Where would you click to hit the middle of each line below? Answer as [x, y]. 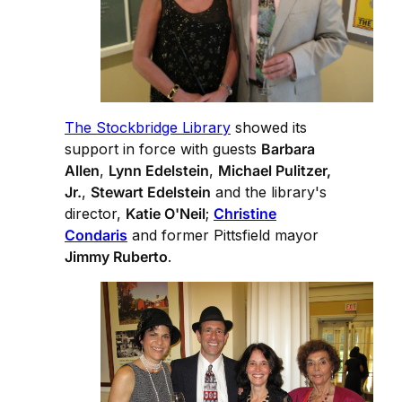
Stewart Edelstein [151, 192]
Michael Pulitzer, [275, 171]
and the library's [269, 192]
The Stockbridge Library [148, 128]
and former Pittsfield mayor [223, 236]
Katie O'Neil [166, 214]
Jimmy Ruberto [116, 257]
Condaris [96, 236]
